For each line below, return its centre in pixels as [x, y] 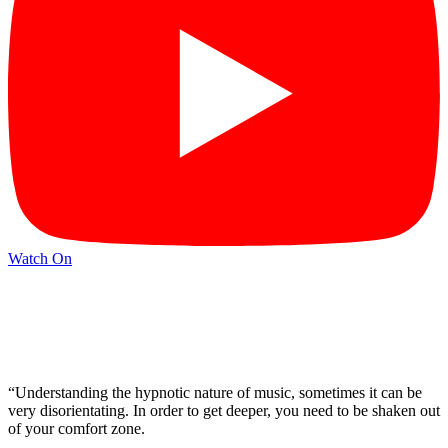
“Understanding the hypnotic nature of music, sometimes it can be [215, 393]
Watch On [40, 258]
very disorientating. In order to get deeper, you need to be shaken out [224, 411]
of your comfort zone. [76, 429]
